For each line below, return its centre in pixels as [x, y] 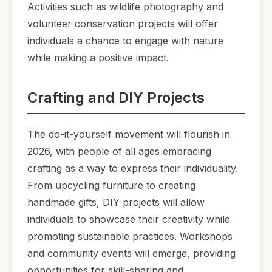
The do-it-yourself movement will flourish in [129, 134]
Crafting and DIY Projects [116, 98]
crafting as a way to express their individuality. [133, 168]
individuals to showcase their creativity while [129, 219]
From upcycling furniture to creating [111, 185]
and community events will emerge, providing [131, 253]
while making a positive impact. [98, 58]
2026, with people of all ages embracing [119, 151]
